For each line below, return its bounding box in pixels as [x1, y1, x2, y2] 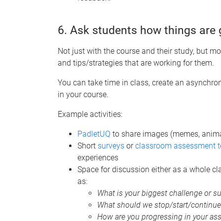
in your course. [58, 89, 109, 99]
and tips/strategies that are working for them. [58, 58, 214, 68]
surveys [98, 141, 124, 150]
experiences [77, 152, 118, 162]
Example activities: [58, 109, 122, 119]
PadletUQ [77, 129, 110, 139]
